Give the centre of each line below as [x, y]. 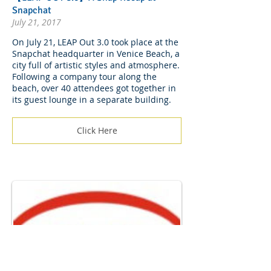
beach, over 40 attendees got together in [94, 88]
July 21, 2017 [37, 22]
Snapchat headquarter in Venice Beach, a [96, 53]
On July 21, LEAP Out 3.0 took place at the [95, 42]
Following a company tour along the [84, 76]
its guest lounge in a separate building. [92, 99]
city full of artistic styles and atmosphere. [96, 65]
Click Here [97, 131]
